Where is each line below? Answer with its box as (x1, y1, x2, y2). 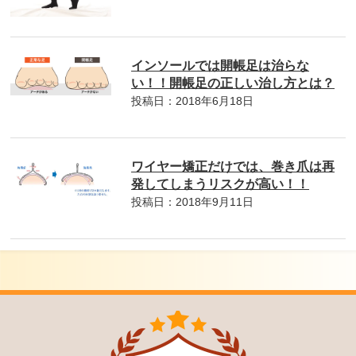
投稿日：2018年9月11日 (131, 195, 254, 209)
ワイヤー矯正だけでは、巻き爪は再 (131, 160, 335, 174)
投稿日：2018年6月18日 (131, 95, 254, 108)
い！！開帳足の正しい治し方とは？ (131, 76, 335, 91)
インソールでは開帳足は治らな (131, 59, 310, 73)
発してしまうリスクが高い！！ (131, 177, 310, 192)
